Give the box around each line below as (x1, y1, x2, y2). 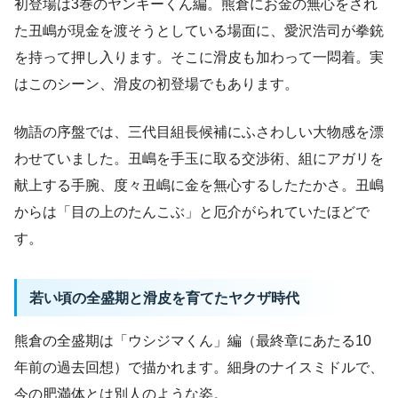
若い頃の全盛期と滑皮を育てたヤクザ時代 (28, 290, 299, 306)
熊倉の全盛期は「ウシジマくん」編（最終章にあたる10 (14, 332, 371, 348)
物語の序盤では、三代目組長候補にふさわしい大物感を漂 (14, 124, 384, 140)
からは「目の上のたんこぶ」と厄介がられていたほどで (14, 204, 370, 220)
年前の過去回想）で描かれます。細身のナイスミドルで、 (14, 359, 384, 375)
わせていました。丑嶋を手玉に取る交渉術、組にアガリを (14, 151, 384, 167)
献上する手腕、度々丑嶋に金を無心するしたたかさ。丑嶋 (14, 178, 384, 194)
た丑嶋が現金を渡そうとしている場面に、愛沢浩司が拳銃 (14, 23, 384, 39)
